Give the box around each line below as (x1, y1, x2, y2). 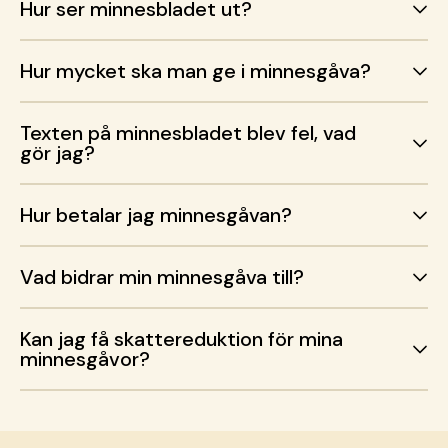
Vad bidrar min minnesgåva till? (20, 264, 304, 291)
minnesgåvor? (20, 346, 150, 373)
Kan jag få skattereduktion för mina (20, 326, 343, 353)
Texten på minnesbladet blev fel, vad (20, 120, 356, 147)
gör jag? (20, 140, 95, 167)
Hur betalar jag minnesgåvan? (20, 202, 292, 229)
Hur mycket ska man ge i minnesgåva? (20, 58, 371, 85)
